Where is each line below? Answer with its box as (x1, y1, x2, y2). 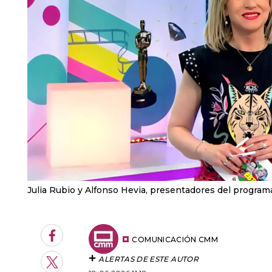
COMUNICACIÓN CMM (132, 235, 219, 244)
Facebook (51, 234, 100, 246)
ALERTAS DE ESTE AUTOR (98, 254, 199, 263)
